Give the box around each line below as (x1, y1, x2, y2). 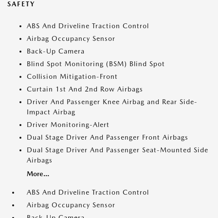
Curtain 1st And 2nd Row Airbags (27, 85, 143, 93)
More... (27, 170, 49, 178)
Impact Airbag (27, 108, 75, 116)
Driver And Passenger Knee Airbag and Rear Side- (27, 98, 198, 106)
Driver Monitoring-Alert (27, 121, 109, 128)
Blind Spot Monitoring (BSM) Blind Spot (27, 60, 165, 68)
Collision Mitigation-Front (27, 73, 118, 80)
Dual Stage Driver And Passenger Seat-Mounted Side (27, 146, 208, 154)
